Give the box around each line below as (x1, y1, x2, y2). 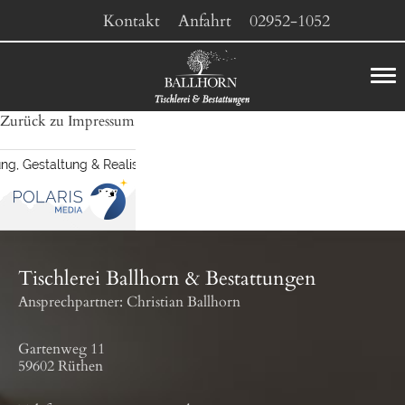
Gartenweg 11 (18, 339, 105, 359)
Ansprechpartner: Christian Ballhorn (18, 292, 240, 312)
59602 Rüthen (18, 356, 103, 376)
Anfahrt (177, 10, 231, 33)
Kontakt (102, 10, 160, 33)
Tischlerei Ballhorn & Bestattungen (18, 265, 316, 292)
